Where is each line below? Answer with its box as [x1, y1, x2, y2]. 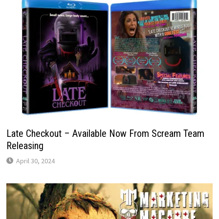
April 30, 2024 [16, 156, 55, 165]
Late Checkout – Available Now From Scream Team [6, 127, 204, 139]
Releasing [6, 139, 44, 152]
